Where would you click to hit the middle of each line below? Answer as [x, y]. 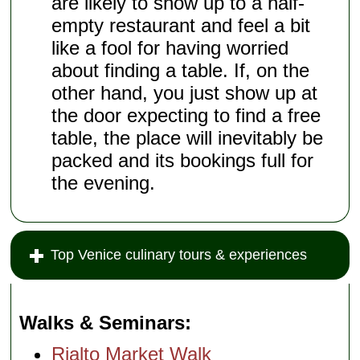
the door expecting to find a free [186, 116]
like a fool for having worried [170, 48]
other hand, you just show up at [185, 93]
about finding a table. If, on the [181, 71]
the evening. [104, 183]
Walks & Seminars [102, 323]
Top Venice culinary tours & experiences [179, 255]
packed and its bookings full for [183, 161]
